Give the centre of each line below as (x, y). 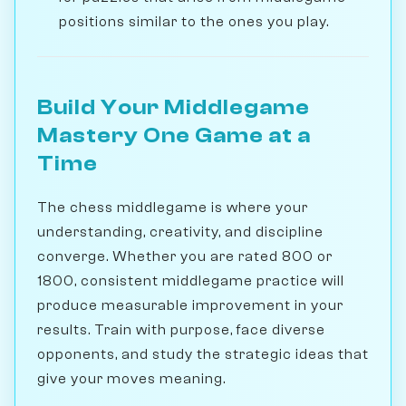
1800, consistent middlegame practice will (191, 280)
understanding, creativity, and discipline (180, 232)
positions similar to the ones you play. (194, 21)
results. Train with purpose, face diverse (181, 329)
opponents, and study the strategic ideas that (203, 354)
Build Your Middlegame (174, 107)
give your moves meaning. (131, 378)
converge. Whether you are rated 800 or (185, 256)
